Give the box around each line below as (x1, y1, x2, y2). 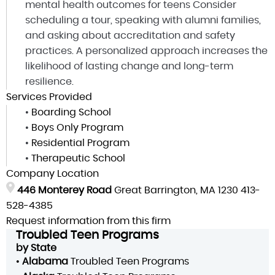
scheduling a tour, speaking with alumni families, (25, 15, 261, 25)
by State (16, 242, 56, 253)
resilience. (25, 76, 74, 87)
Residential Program (31, 137, 130, 148)
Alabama (22, 256, 68, 266)
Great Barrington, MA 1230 (112, 185, 241, 195)
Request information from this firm (6, 215, 171, 226)
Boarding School (31, 107, 111, 117)
